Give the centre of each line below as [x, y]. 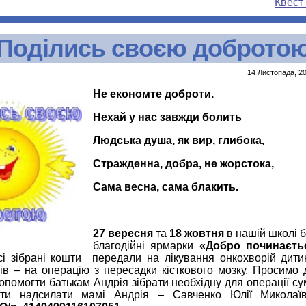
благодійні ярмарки [146, 246]
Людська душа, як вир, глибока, [179, 141]
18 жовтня [197, 234]
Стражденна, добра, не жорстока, [183, 164]
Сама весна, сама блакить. [166, 187]
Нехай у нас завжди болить [167, 117]
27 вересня [123, 234]
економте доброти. [162, 94]
